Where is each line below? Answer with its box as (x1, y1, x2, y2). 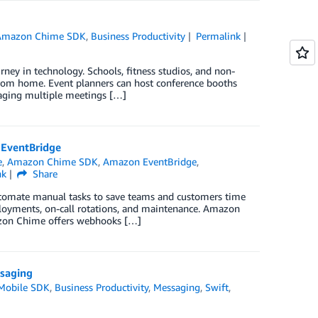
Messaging (153, 281, 201, 293)
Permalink (195, 30, 241, 42)
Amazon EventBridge (103, 155, 197, 168)
